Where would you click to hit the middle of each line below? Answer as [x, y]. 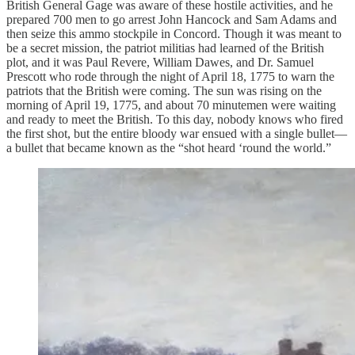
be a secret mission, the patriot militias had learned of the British [165, 48]
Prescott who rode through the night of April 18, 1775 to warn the [170, 77]
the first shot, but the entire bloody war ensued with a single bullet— [177, 134]
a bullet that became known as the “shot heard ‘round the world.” [169, 148]
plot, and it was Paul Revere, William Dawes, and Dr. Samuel [160, 63]
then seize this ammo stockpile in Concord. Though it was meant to [174, 34]
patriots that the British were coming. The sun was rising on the [164, 91]
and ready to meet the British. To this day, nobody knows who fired [175, 120]
